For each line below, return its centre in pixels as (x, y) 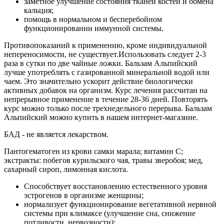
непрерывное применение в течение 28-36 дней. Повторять (106, 99)
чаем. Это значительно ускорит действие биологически (98, 81)
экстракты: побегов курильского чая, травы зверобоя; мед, (103, 160)
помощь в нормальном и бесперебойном (93, 19)
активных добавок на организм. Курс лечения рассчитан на (106, 90)
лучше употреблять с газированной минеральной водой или (107, 72)
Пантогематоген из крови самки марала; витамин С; (93, 151)
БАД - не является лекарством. (56, 134)
